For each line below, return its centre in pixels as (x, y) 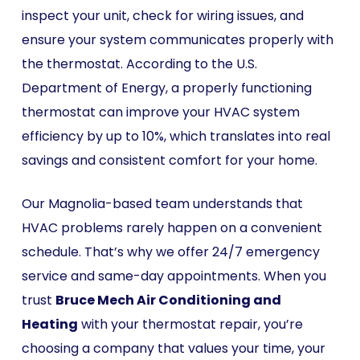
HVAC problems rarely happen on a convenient (172, 228)
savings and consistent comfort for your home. (169, 160)
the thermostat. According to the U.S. (139, 64)
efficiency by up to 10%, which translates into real (176, 136)
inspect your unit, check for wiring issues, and (162, 16)
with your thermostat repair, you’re (190, 324)
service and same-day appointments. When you (174, 276)
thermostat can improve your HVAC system (160, 112)
